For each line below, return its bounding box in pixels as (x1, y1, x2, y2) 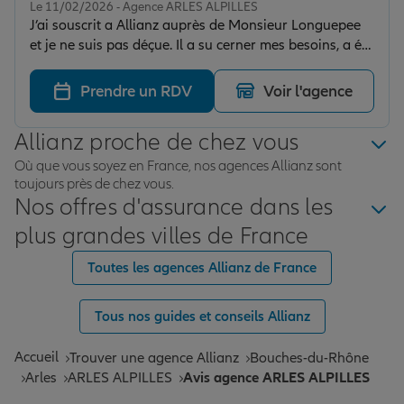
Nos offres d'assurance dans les (14, 193, 334, 223)
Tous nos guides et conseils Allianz (94, 308, 310, 326)
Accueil (14, 348, 59, 367)
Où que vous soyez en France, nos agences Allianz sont (14, 157, 342, 176)
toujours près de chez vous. (14, 175, 174, 194)
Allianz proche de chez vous (14, 128, 299, 158)
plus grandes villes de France (14, 222, 309, 252)
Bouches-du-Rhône (250, 349, 369, 368)
